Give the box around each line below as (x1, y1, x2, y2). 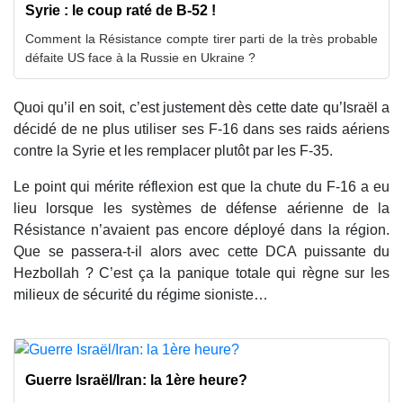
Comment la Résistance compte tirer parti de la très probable (25, 31, 378, 46)
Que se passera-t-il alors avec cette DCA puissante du (13, 243, 390, 259)
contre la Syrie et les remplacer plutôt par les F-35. (13, 142, 333, 158)
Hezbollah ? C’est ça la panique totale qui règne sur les (13, 264, 390, 281)
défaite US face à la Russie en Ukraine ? (25, 49, 255, 65)
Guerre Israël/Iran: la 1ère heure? (25, 372, 247, 388)
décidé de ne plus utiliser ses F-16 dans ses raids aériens (13, 121, 390, 137)
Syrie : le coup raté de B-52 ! (25, 2, 216, 18)
